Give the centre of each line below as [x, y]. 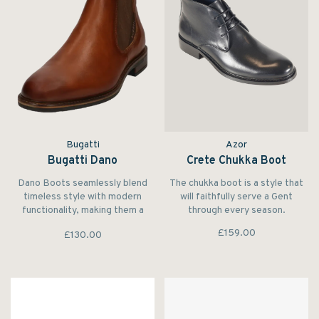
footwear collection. [83, 238]
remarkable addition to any [83, 224]
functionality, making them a [83, 211]
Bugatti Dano [83, 161]
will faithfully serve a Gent [236, 197]
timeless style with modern [83, 197]
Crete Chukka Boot [236, 161]
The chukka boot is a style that [236, 184]
